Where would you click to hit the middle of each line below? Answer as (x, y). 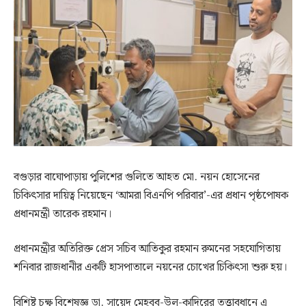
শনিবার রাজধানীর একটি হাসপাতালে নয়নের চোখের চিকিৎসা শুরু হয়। (150, 268)
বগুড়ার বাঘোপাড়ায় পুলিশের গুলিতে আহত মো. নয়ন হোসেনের (137, 177)
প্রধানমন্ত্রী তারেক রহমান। (62, 214)
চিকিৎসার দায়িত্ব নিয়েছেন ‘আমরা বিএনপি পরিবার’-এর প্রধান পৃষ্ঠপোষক (151, 195)
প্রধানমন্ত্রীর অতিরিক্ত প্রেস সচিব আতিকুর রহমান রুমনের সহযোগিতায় (147, 249)
